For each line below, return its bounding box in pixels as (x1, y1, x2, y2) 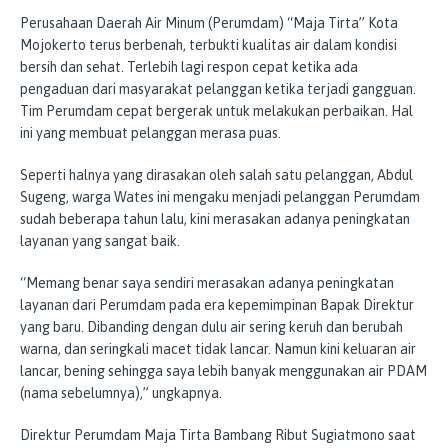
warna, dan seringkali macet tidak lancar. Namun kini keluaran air (20, 340, 416, 357)
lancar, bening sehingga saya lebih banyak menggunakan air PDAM (20, 362, 427, 379)
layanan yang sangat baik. (20, 232, 180, 249)
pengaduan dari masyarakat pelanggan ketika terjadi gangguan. (20, 80, 416, 97)
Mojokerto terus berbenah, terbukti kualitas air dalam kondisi (20, 36, 397, 53)
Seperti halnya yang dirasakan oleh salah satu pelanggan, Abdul (20, 166, 413, 183)
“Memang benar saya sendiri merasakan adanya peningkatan (20, 274, 394, 291)
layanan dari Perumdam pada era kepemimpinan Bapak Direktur (20, 296, 414, 313)
